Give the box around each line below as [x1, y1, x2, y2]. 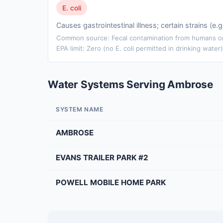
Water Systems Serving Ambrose [48, 78, 213, 91]
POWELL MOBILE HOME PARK [56, 178, 166, 188]
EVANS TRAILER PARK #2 [56, 153, 148, 163]
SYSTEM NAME [56, 106, 104, 113]
